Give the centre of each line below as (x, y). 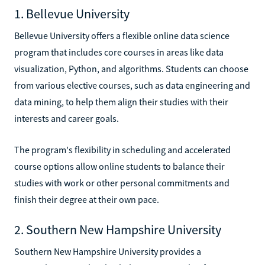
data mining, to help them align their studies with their (121, 101)
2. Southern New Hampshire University (118, 229)
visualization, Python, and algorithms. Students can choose (131, 68)
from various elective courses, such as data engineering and (132, 85)
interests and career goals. (67, 118)
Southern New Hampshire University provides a (108, 251)
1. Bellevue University (72, 13)
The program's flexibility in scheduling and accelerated (122, 149)
